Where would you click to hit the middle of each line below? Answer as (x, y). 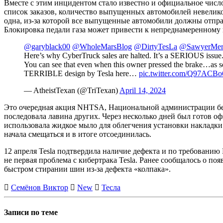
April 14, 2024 (143, 90)
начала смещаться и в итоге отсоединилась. (78, 134)
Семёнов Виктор (40, 187)
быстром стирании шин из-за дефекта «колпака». (87, 169)
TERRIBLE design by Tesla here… (81, 73)
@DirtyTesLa (156, 46)
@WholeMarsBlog (102, 46)
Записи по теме (31, 213)
